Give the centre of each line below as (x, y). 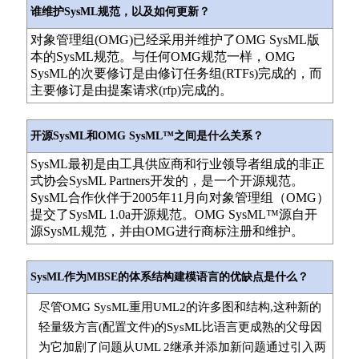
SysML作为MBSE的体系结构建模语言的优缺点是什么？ (169, 277)
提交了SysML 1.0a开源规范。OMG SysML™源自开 (173, 214)
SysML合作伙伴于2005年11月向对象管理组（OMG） (179, 198)
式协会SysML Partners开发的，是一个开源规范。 (167, 181)
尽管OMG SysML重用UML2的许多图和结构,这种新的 (179, 307)
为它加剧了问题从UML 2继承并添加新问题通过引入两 (182, 347)
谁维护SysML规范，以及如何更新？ (120, 12)
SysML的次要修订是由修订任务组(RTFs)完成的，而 (176, 73)
